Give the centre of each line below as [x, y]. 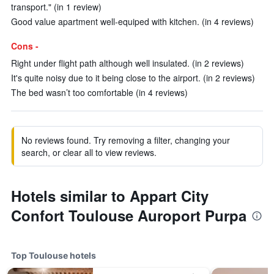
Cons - [25, 46]
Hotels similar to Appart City [110, 196]
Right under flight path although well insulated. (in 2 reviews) [128, 63]
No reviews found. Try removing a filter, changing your [126, 140]
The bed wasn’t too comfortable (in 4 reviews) [99, 92]
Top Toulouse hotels [54, 255]
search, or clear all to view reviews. [89, 152]
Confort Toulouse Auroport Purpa [129, 215]
